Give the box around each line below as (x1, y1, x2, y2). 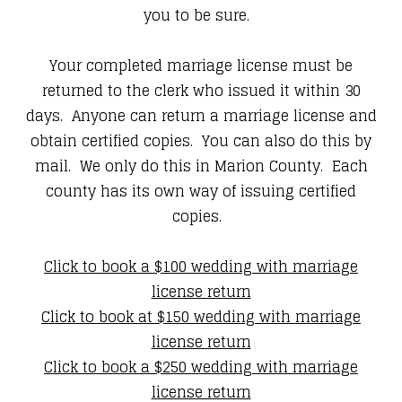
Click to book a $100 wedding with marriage (44, 254, 358, 280)
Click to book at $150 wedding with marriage (41, 304, 361, 330)
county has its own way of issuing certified (46, 179, 356, 205)
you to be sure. (144, 3, 258, 29)
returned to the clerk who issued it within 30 (41, 78, 361, 104)
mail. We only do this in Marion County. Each (34, 153, 368, 179)
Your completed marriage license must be (49, 53, 353, 79)
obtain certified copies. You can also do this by (31, 128, 371, 154)
